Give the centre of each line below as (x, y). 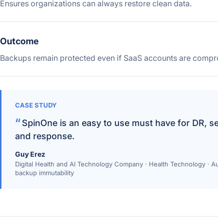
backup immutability (45, 173)
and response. (45, 136)
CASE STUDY (36, 105)
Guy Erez (30, 154)
